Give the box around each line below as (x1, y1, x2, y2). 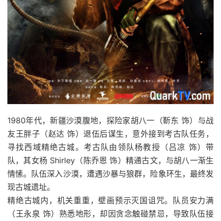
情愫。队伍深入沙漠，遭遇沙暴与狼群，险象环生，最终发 (7, 168, 214, 179)
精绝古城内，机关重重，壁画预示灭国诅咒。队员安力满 (7, 195, 214, 205)
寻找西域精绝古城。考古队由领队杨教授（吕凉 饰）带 (7, 142, 214, 152)
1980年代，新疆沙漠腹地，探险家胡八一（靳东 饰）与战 (7, 115, 214, 125)
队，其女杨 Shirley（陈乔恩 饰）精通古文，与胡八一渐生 (7, 155, 214, 165)
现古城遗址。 (7, 182, 55, 192)
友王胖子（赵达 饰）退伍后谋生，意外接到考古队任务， (7, 128, 214, 139)
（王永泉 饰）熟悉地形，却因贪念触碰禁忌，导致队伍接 (7, 208, 214, 219)
